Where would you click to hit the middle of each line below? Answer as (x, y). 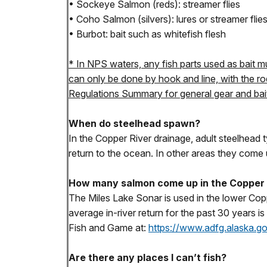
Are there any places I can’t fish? (148, 258)
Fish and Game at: (108, 228)
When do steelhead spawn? (134, 124)
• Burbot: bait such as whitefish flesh (147, 34)
